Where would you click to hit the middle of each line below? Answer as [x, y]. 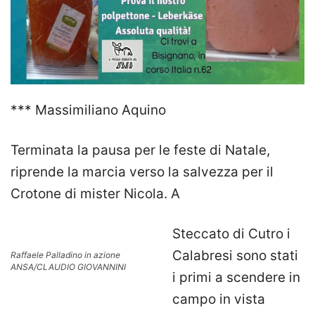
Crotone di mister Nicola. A [95, 194]
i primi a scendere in [236, 278]
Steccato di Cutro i [231, 234]
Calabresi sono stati [235, 256]
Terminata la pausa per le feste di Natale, [140, 150]
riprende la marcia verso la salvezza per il [142, 172]
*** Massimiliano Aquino [88, 110]
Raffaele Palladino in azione [65, 255]
